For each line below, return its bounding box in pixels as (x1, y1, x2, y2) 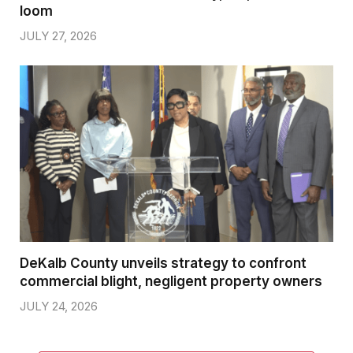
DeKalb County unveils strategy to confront (20, 255, 307, 272)
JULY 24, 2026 (20, 299, 98, 314)
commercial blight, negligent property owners (20, 273, 322, 290)
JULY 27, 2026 (20, 28, 97, 44)
